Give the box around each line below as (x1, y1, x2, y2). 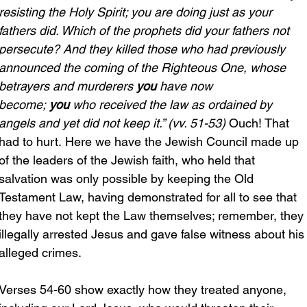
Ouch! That (225, 115, 293, 130)
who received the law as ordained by (69, 97, 275, 112)
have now (160, 78, 216, 93)
